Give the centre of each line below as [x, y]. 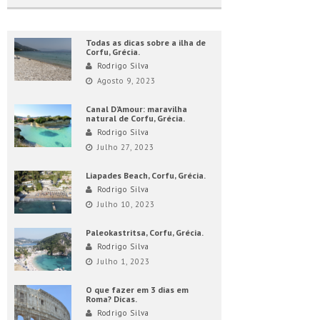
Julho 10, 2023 [126, 205]
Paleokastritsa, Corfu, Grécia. [145, 233]
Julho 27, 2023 [126, 147]
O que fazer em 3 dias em [137, 290]
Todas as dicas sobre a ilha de [146, 43]
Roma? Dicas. [111, 299]
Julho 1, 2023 [124, 262]
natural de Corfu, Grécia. [135, 119]
